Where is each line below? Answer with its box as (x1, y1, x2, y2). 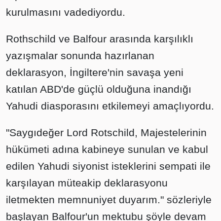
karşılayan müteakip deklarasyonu (6, 177, 168, 189)
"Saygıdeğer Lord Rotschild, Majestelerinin (6, 127, 207, 139)
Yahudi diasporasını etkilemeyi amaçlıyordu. (6, 100, 214, 112)
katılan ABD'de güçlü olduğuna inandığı (6, 83, 191, 95)
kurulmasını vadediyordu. (6, 6, 125, 18)
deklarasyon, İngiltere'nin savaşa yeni (6, 67, 184, 78)
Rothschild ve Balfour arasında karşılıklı (6, 33, 193, 45)
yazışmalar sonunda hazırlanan (6, 50, 154, 62)
